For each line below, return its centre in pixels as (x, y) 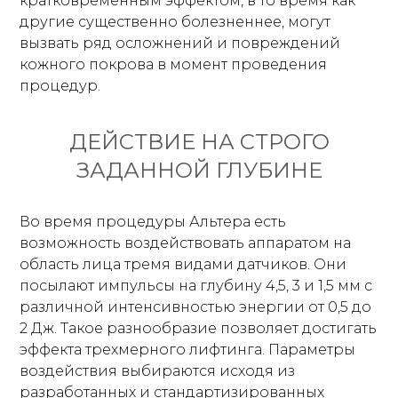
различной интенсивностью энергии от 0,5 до (196, 307)
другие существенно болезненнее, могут (175, 22)
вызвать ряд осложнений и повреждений (180, 43)
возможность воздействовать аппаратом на (186, 243)
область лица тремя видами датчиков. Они (183, 264)
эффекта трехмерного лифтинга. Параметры (188, 350)
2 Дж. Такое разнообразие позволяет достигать (199, 328)
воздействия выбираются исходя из (158, 371)
